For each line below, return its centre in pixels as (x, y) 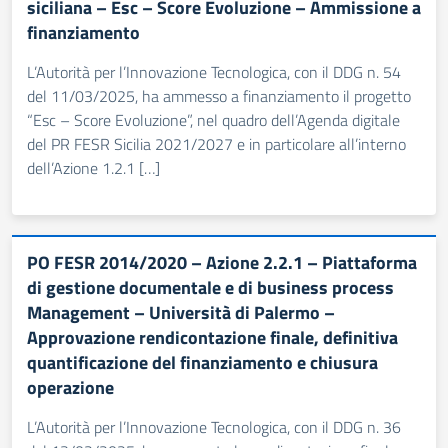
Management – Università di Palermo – (181, 312)
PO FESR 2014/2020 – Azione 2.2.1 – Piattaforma (222, 262)
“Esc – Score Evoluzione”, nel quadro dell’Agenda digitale (213, 120)
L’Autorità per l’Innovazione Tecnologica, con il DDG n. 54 (214, 72)
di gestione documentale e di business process (210, 287)
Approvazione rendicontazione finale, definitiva (212, 337)
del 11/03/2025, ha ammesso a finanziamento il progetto (219, 96)
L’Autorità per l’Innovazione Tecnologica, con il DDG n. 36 (214, 427)
